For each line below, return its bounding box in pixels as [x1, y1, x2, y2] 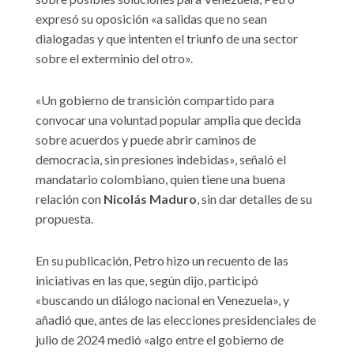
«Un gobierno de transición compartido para [36, 92, 274, 108]
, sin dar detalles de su [197, 191, 312, 207]
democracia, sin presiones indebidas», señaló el [36, 152, 286, 168]
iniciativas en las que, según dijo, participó [36, 273, 258, 288]
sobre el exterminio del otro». [36, 51, 193, 66]
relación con [36, 191, 104, 207]
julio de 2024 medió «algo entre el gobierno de [36, 332, 284, 348]
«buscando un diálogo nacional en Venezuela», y [36, 292, 289, 308]
